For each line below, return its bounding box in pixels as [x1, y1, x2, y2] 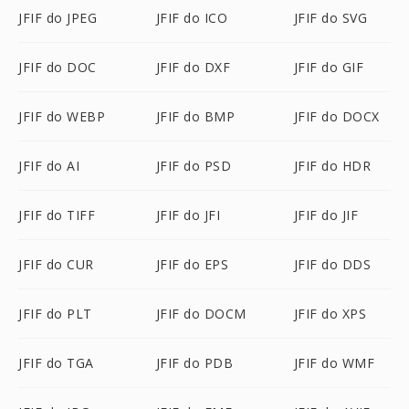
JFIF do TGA [18, 354, 94, 372]
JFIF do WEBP [18, 108, 105, 125]
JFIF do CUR [18, 256, 94, 273]
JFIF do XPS [293, 305, 367, 322]
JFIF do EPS [155, 256, 229, 273]
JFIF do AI [18, 157, 79, 174]
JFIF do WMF [293, 354, 375, 372]
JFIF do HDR [293, 157, 372, 174]
